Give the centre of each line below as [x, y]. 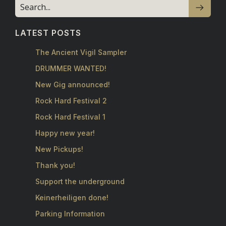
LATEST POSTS [48, 33]
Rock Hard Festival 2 [71, 101]
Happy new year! [65, 133]
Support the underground [80, 182]
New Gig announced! [73, 85]
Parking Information [70, 214]
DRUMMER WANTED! [71, 69]
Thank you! [55, 165]
